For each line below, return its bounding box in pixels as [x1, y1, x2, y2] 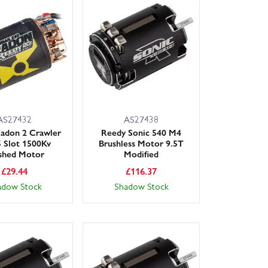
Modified [124, 147, 159, 161]
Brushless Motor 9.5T [99, 136, 184, 150]
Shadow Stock [114, 179, 169, 193]
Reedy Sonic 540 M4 [101, 126, 182, 139]
